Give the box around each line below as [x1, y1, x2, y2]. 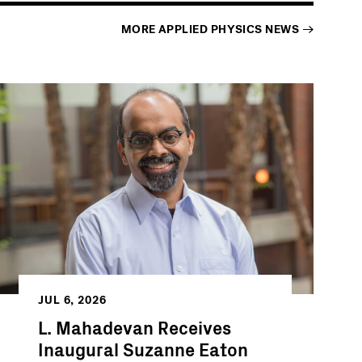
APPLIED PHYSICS [158, 22, 263, 37]
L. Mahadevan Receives [37, 314, 231, 340]
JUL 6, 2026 [37, 292, 107, 308]
